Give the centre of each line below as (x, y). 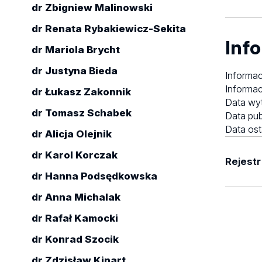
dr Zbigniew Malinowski (92, 8)
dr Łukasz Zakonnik (81, 92)
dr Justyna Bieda (74, 71)
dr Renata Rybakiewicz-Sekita (108, 29)
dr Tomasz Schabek (81, 113)
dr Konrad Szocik (75, 239)
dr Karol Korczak (74, 155)
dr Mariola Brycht (75, 50)
